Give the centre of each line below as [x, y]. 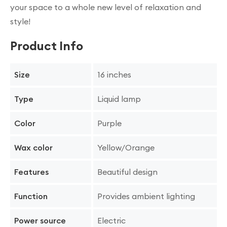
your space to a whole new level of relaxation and [106, 7]
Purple [109, 123]
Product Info [47, 46]
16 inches [114, 74]
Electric [111, 220]
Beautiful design [127, 172]
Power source [40, 220]
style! [20, 21]
